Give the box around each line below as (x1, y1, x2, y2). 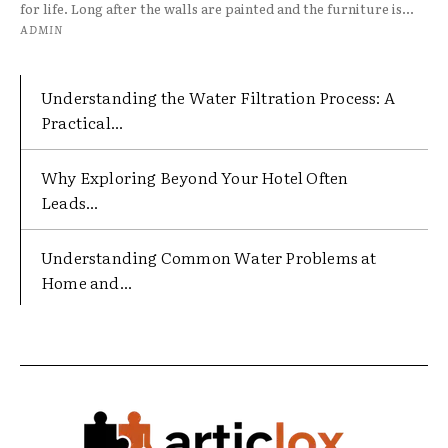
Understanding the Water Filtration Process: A (41, 85, 396, 110)
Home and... (41, 270, 133, 295)
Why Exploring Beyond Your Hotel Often (41, 165, 349, 190)
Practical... (41, 110, 124, 135)
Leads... (41, 190, 99, 215)
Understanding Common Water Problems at (41, 245, 377, 270)
